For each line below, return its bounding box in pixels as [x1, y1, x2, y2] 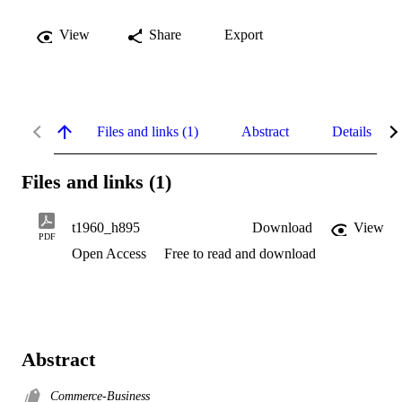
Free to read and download [164, 246, 316, 262]
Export [224, 26, 263, 42]
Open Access [72, 246, 150, 262]
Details [332, 123, 371, 139]
